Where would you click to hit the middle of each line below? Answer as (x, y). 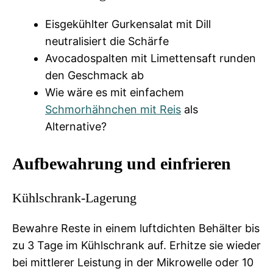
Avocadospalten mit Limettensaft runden (151, 58)
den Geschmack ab (94, 75)
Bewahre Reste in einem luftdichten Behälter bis (136, 228)
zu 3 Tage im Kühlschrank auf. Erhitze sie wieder (136, 245)
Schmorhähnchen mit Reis (113, 109)
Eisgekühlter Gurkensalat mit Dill (128, 24)
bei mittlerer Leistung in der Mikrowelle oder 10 (133, 262)
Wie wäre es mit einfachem (115, 92)
